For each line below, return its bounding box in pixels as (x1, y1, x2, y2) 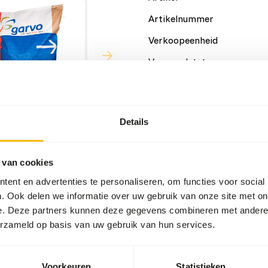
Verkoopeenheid (148, 34, 218, 46)
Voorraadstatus (148, 56, 215, 68)
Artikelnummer (148, 13, 214, 25)
